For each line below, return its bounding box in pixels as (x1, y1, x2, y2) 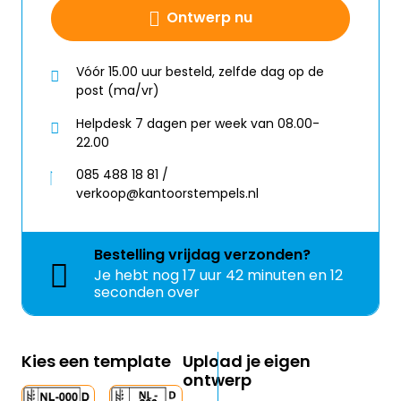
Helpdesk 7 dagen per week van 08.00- (76, 114, 320, 132)
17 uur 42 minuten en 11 (183, 265, 339, 286)
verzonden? (220, 244, 311, 266)
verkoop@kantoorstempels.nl (76, 184, 259, 203)
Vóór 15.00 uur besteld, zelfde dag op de (76, 63, 324, 81)
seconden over (94, 282, 200, 303)
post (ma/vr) (76, 81, 159, 99)
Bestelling (94, 244, 168, 266)
